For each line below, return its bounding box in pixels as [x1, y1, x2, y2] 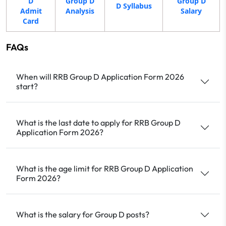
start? [16, 81, 38, 91]
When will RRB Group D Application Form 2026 [16, 71, 184, 82]
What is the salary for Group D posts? [16, 209, 149, 220]
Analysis [66, 6, 94, 16]
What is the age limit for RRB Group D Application [16, 163, 193, 174]
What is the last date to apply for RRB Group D [16, 117, 181, 128]
